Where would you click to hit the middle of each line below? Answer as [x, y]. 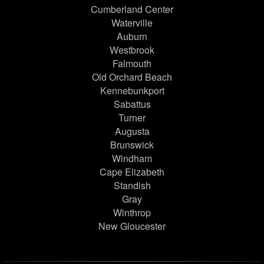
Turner [132, 118]
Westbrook [132, 50]
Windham [132, 159]
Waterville [132, 23]
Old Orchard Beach [132, 77]
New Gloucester [132, 226]
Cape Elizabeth [132, 172]
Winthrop [132, 213]
